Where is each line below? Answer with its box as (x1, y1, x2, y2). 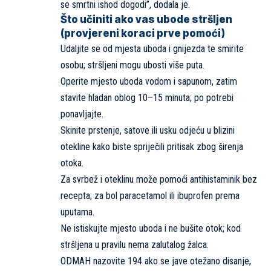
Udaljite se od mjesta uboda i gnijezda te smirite (60, 42, 244, 54)
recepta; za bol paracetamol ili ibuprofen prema (60, 189, 240, 201)
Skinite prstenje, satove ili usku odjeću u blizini (60, 124, 235, 136)
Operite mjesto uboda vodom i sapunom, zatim (60, 75, 237, 87)
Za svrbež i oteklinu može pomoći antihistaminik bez (60, 173, 257, 185)
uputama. (60, 206, 94, 218)
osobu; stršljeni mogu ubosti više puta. (60, 59, 204, 71)
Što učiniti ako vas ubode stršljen (60, 13, 232, 25)
